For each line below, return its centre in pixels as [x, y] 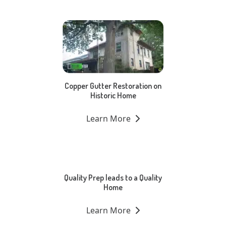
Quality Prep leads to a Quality [113, 178]
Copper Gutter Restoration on [113, 86]
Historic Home [113, 96]
